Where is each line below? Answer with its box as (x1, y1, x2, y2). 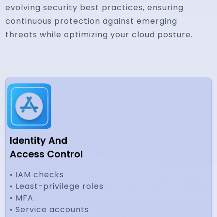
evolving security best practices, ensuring (5, 2, 184, 13)
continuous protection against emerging (5, 15, 178, 27)
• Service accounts (10, 204, 90, 215)
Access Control (10, 148, 83, 161)
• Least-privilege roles (10, 181, 104, 192)
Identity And (10, 134, 68, 147)
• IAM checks (10, 169, 64, 180)
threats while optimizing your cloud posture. (5, 29, 193, 40)
